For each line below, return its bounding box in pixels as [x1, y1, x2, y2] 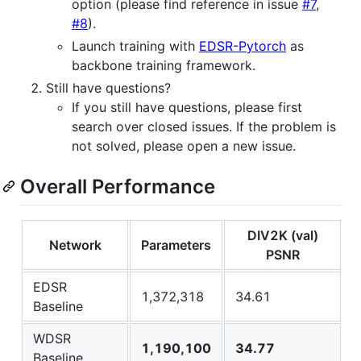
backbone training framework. [72, 56, 255, 73]
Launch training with [72, 37, 199, 54]
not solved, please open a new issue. [72, 137, 296, 154]
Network [48, 236, 102, 253]
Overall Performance [20, 174, 215, 198]
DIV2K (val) [247, 226, 318, 243]
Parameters [141, 236, 211, 253]
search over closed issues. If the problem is [72, 118, 336, 135]
